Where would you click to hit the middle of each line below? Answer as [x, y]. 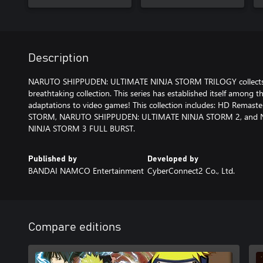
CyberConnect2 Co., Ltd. [191, 170]
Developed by [173, 159]
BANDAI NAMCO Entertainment [86, 170]
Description [58, 58]
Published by [53, 159]
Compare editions [75, 227]
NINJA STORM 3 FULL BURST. [82, 128]
